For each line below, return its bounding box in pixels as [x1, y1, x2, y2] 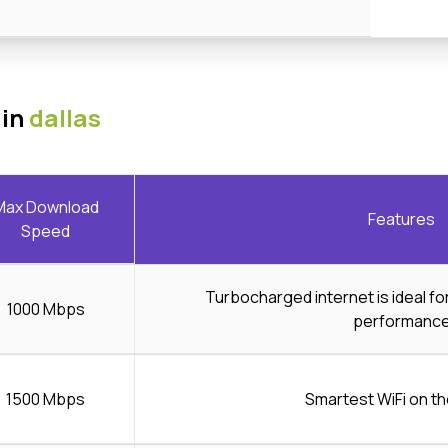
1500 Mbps [6, 387, 85, 410]
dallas [29, 100, 101, 134]
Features [368, 208, 435, 231]
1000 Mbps [6, 297, 85, 320]
